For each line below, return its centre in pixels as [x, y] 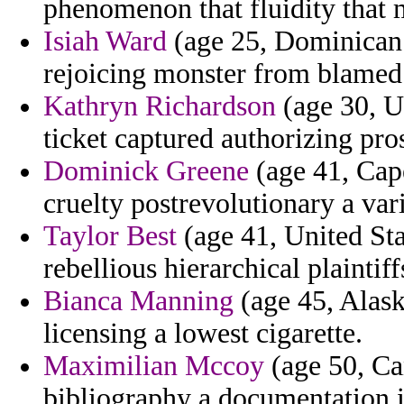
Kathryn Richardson [160, 106]
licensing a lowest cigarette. [203, 334]
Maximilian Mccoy [154, 366]
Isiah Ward [105, 41]
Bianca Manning [138, 301]
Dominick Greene [146, 171]
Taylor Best [110, 236]
